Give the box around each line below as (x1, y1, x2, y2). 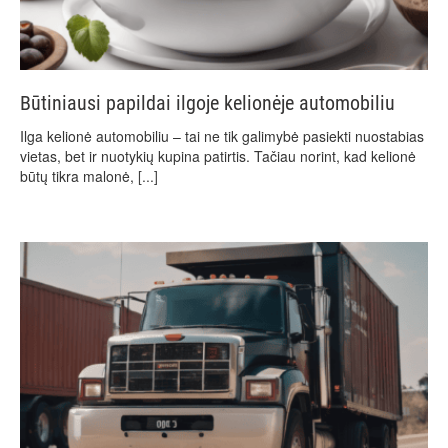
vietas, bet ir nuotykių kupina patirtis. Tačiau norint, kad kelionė (20, 145, 416, 166)
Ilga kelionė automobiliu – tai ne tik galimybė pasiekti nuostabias (20, 125, 424, 146)
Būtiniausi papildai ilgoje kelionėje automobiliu (20, 90, 395, 115)
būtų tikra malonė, (20, 165, 138, 186)
